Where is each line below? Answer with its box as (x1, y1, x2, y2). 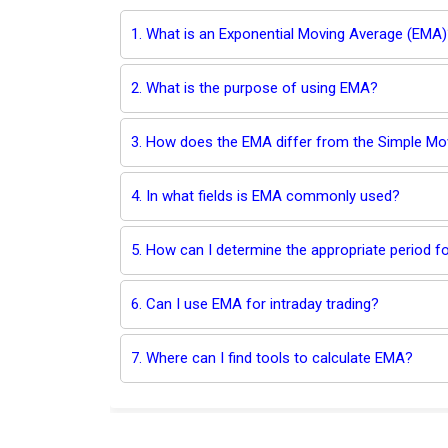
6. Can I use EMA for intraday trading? (130, 295, 379, 314)
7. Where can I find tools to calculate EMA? (130, 349, 413, 368)
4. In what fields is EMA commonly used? (130, 187, 400, 206)
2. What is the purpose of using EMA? (130, 79, 378, 98)
